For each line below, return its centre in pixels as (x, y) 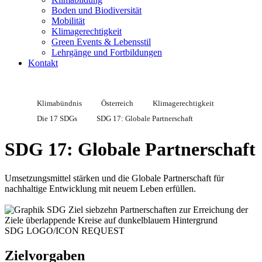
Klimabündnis (59, 103)
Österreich (117, 103)
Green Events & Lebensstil (101, 42)
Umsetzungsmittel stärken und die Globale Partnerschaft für (114, 178)
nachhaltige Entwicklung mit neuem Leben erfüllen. (100, 188)
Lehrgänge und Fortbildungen (107, 52)
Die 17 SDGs (57, 118)
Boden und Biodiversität (96, 10)
